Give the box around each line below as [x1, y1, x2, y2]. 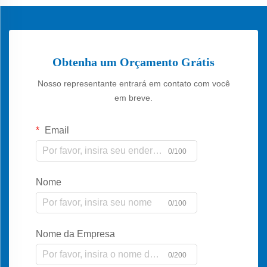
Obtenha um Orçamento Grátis [52, 55, 215, 69]
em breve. [114, 92, 153, 103]
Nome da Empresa [36, 228, 115, 239]
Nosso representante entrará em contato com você [37, 78, 230, 88]
